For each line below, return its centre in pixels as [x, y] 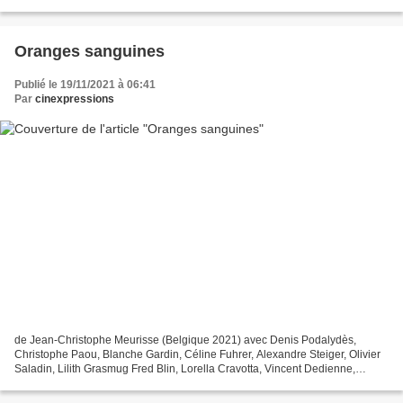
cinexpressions [75, 99]
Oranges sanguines [90, 52]
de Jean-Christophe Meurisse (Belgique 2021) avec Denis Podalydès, [185, 340]
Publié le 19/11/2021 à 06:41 [85, 85]
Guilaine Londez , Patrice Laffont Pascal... [116, 383]
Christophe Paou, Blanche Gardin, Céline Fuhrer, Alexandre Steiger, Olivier [197, 354]
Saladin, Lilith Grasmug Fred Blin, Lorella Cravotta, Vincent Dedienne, [185, 368]
